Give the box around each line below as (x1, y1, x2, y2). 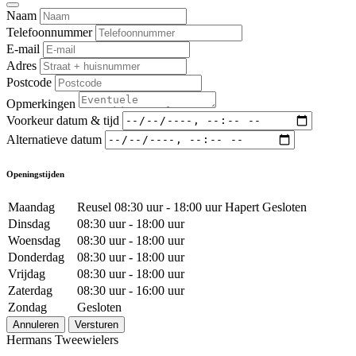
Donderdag (8, 250, 64, 264)
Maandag (8, 199, 55, 214)
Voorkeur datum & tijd (6, 113, 119, 127)
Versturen (75, 318, 118, 331)
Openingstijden (6, 168, 64, 179)
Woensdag (8, 233, 60, 247)
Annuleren (13, 318, 59, 331)
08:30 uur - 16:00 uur (77, 283, 184, 297)
